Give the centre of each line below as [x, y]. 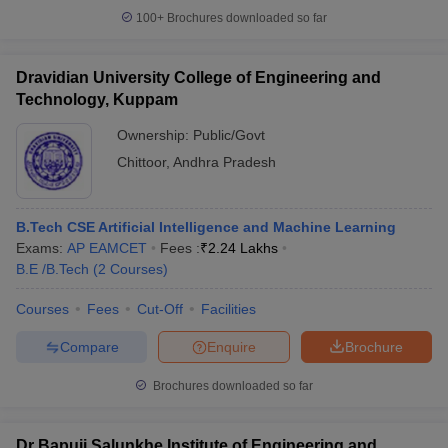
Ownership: [155, 135]
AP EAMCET [107, 248]
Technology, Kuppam [97, 99]
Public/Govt [229, 135]
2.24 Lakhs [243, 248]
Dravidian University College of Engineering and [198, 77]
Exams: [41, 248]
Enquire [231, 346]
